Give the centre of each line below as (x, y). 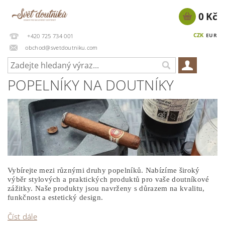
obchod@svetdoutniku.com (62, 47)
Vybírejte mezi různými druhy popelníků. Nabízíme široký (104, 170)
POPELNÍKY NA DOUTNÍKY (91, 85)
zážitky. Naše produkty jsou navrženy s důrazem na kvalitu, (106, 188)
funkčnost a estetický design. (55, 197)
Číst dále (22, 216)
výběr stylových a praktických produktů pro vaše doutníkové (108, 179)
